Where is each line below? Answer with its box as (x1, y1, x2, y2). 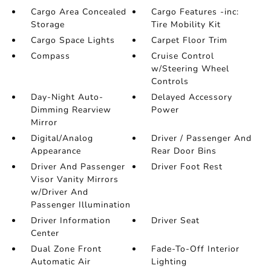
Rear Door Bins (151, 145, 217, 157)
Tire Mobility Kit (151, 19, 221, 30)
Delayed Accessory (151, 91, 233, 103)
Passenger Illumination (30, 199, 131, 211)
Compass (30, 50, 70, 62)
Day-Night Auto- (30, 91, 103, 103)
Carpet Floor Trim (151, 34, 228, 46)
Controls (151, 76, 189, 87)
